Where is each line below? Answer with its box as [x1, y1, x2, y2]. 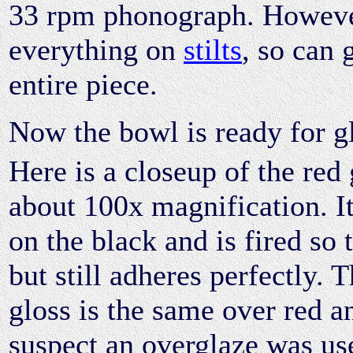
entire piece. [9, 67, 158, 101]
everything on [9, 32, 184, 66]
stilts [184, 32, 242, 66]
